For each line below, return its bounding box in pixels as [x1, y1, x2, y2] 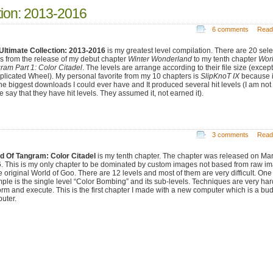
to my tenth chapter [192, 54, 258, 63]
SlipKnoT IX [200, 71, 239, 80]
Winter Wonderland [128, 54, 192, 63]
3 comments [211, 130, 249, 138]
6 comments [211, 25, 249, 33]
